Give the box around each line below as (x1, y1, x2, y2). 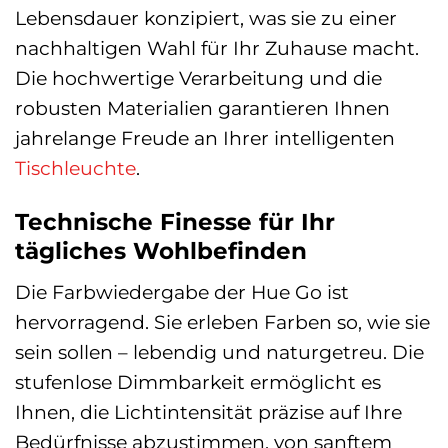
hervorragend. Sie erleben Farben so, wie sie (15, 310, 430, 335)
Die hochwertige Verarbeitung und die (15, 65, 382, 90)
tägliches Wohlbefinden (15, 236, 307, 265)
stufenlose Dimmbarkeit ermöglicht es (15, 370, 381, 395)
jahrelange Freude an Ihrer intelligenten (15, 125, 395, 150)
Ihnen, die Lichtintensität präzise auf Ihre (15, 400, 402, 425)
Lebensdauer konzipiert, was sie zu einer (15, 5, 397, 30)
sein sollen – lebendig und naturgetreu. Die (15, 340, 424, 365)
